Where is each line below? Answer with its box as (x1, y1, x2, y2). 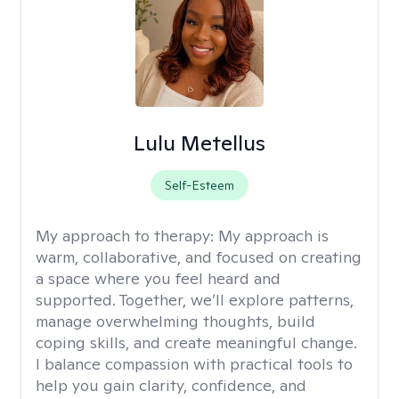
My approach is (218, 225, 329, 246)
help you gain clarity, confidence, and (36, 375, 306, 395)
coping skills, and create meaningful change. (36, 332, 357, 353)
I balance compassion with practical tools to (36, 354, 353, 374)
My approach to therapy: (36, 225, 218, 246)
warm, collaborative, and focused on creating (36, 247, 362, 267)
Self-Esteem (164, 177, 234, 193)
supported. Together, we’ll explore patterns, (36, 289, 354, 310)
